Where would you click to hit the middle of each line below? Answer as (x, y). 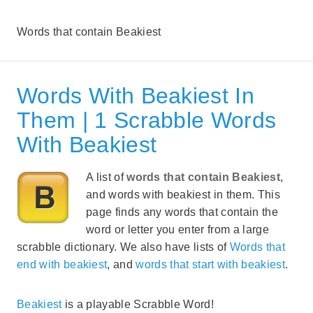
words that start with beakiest (210, 264)
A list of (107, 177)
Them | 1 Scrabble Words (147, 120)
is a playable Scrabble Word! (138, 304)
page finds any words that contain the (182, 212)
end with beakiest (62, 264)
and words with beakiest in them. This (183, 194)
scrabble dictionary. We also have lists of (123, 247)
